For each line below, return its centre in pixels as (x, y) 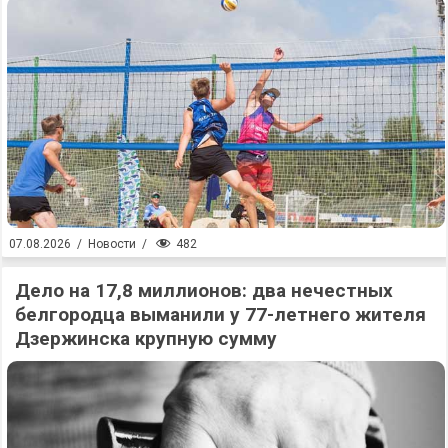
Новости (112, 244)
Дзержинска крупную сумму (146, 338)
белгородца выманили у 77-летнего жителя (220, 314)
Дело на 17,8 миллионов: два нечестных (204, 290)
